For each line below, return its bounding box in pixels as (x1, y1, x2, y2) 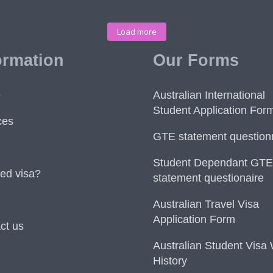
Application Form (153, 213, 235, 225)
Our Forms (153, 51, 239, 69)
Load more (116, 26, 157, 37)
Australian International (153, 89, 265, 101)
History (153, 255, 187, 267)
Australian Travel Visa (153, 198, 259, 210)
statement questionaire (153, 172, 264, 184)
